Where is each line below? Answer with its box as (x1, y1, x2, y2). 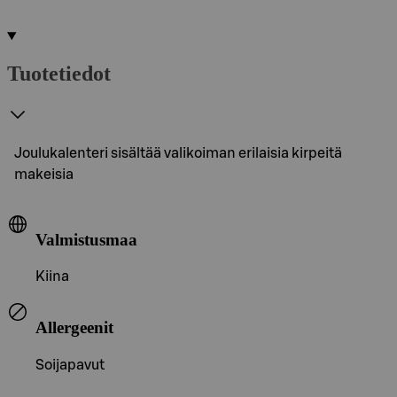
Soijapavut (35, 357, 105, 372)
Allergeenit (35, 317, 113, 337)
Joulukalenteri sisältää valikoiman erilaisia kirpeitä (14, 145, 342, 160)
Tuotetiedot (7, 61, 111, 85)
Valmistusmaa (35, 230, 137, 249)
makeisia (14, 167, 74, 182)
